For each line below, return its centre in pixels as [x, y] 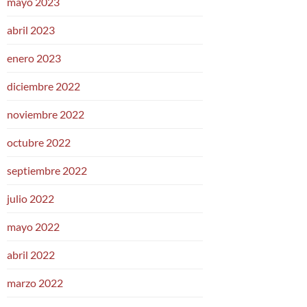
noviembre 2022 [46, 114]
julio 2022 [30, 198]
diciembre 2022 [44, 86]
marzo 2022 [35, 282]
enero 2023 [34, 58]
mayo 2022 [33, 226]
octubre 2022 [39, 142]
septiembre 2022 [47, 170]
